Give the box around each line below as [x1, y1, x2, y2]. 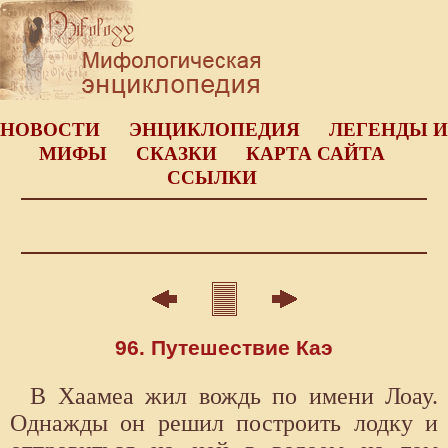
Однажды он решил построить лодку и [10, 409, 438, 436]
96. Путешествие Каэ [115, 335, 333, 360]
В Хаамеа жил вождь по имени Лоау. [30, 382, 438, 409]
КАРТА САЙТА [245, 143, 385, 164]
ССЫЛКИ [166, 167, 257, 188]
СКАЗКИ [135, 143, 217, 164]
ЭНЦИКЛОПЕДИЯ [129, 119, 300, 140]
